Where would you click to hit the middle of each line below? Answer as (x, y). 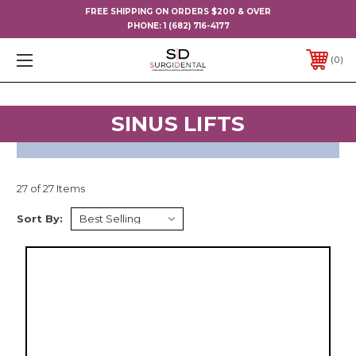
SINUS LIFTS (178, 124)
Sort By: (40, 218)
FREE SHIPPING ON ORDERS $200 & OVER (178, 12)
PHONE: (145, 26)
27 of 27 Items (51, 188)
